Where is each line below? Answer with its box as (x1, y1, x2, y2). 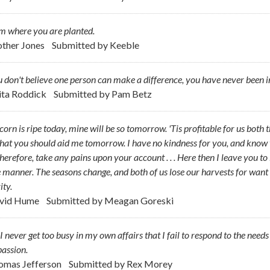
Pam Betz (111, 88, 154, 100)
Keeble (110, 39, 139, 51)
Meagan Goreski (104, 195, 174, 207)
